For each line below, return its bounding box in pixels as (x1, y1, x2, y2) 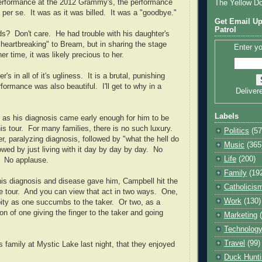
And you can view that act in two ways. (24, 187, 157, 196)
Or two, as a (119, 198, 160, 206)
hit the (154, 177, 178, 185)
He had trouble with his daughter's (56, 29, 170, 38)
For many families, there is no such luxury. (28, 124, 173, 133)
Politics (224, 127, 249, 136)
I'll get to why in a (102, 82, 161, 91)
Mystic (37, 240, 60, 249)
